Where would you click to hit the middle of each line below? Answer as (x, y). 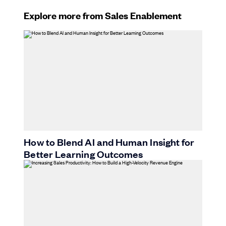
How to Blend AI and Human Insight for (109, 142)
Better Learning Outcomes (83, 154)
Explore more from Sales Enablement (103, 16)
